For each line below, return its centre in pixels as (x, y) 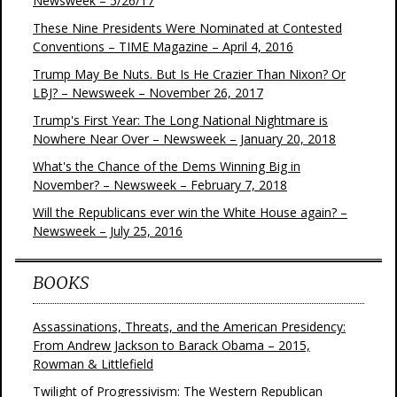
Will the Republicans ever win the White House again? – (190, 212)
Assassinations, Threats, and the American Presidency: (189, 327)
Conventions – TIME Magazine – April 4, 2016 (163, 47)
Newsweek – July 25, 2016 (108, 231)
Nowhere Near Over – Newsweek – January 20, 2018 (184, 139)
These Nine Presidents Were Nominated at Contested (187, 28)
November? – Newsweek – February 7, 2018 (160, 185)
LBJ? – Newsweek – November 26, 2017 (148, 93)
